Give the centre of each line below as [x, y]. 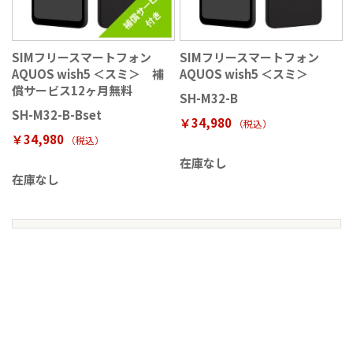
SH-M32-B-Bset [57, 115]
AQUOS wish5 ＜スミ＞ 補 [88, 74]
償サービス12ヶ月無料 [72, 91]
